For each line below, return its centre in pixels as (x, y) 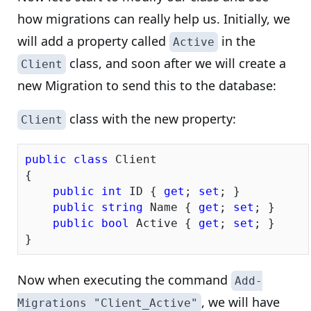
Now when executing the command (124, 280)
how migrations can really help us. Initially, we (154, 19)
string (122, 207)
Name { (171, 207)
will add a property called (93, 41)
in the (237, 41)
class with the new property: (151, 119)
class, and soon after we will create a (176, 63)
